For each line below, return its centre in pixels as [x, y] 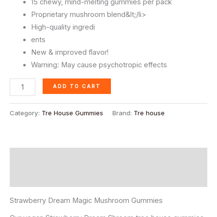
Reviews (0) [30, 177]
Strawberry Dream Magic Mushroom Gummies [86, 200]
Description [30, 158]
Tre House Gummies [72, 113]
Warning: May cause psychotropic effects [99, 65]
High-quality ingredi [63, 27]
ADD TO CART [77, 86]
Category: [26, 113]
